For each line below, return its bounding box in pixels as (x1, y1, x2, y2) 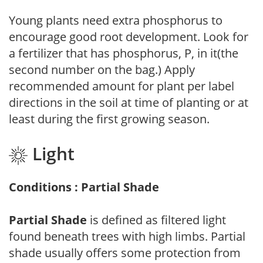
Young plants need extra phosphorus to (9, 12, 222, 29)
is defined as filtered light (87, 211, 226, 228)
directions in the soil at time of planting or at (9, 95, 248, 111)
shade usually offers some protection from (9, 244, 241, 261)
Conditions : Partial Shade (9, 178, 159, 195)
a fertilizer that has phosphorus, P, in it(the (9, 45, 238, 62)
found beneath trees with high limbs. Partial (9, 228, 245, 244)
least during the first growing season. (9, 111, 210, 127)
